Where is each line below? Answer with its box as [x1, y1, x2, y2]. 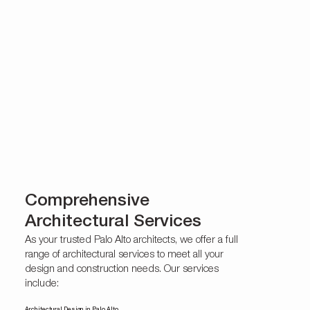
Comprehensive [24, 193, 149, 211]
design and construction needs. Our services [24, 264, 219, 275]
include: [24, 279, 59, 290]
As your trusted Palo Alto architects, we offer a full [24, 235, 238, 246]
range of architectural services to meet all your [24, 250, 224, 261]
